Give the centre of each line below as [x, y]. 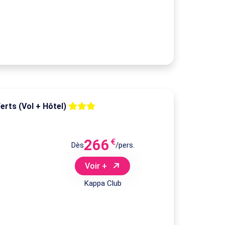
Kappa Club [102, 184]
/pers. [125, 145]
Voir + [97, 166]
